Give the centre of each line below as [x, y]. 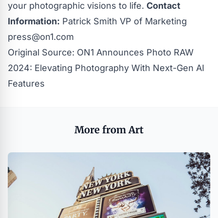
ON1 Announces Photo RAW [135, 52]
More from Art [109, 129]
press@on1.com [41, 36]
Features [26, 83]
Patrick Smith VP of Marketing [123, 21]
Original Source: [42, 52]
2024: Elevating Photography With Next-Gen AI [106, 68]
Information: [34, 21]
